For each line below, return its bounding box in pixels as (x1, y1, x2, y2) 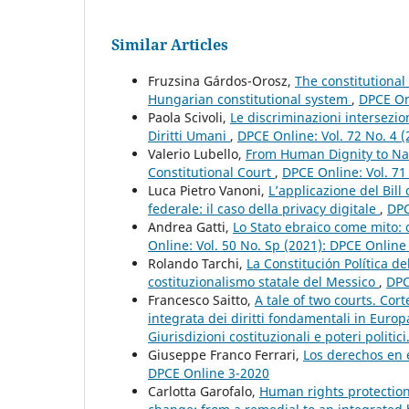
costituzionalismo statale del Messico (148, 272, 379, 290)
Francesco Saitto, (148, 290, 255, 309)
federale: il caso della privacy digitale (148, 199, 380, 217)
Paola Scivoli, (148, 108, 230, 126)
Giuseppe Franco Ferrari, (148, 345, 303, 363)
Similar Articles (111, 34, 228, 55)
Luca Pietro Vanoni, (148, 181, 268, 199)
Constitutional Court (148, 163, 275, 181)
